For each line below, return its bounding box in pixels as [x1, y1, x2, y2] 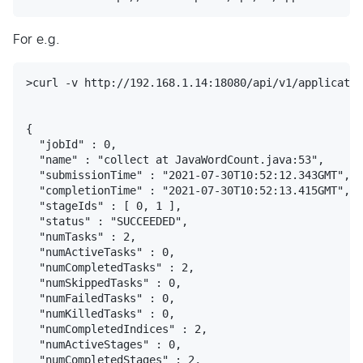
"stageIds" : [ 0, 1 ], [26, 199, 181, 213]
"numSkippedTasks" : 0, [26, 276, 181, 290]
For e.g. [13, 33, 60, 47]
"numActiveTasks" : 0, [26, 246, 175, 259]
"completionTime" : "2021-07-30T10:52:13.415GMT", [26, 184, 350, 198]
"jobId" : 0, [26, 138, 117, 152]
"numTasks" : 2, [26, 230, 136, 244]
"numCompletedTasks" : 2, [26, 261, 194, 275]
